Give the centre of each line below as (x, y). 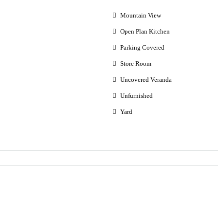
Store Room (136, 64)
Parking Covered (142, 47)
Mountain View (140, 15)
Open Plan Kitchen (145, 31)
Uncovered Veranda (146, 80)
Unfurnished (136, 96)
